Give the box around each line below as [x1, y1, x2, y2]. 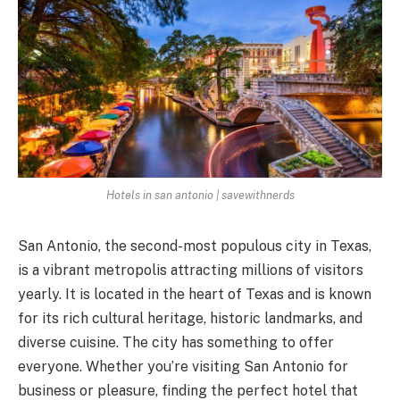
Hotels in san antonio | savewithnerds [105, 188, 295, 203]
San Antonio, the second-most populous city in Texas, [18, 237, 371, 255]
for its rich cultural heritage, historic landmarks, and [18, 310, 362, 328]
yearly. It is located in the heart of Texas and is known [18, 286, 371, 304]
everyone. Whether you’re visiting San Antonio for [18, 358, 348, 376]
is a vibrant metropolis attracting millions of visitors [18, 262, 363, 279]
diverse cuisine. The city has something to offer [18, 334, 334, 352]
